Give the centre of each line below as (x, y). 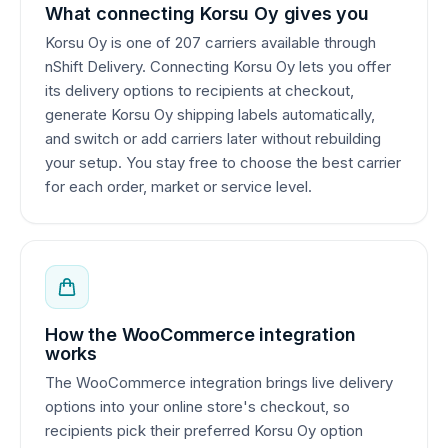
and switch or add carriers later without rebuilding (213, 138)
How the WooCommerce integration (200, 334)
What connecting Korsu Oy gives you (207, 13)
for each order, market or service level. (178, 186)
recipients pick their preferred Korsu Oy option (204, 430)
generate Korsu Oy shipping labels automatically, (210, 114)
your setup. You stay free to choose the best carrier (223, 162)
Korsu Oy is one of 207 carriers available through (210, 42)
